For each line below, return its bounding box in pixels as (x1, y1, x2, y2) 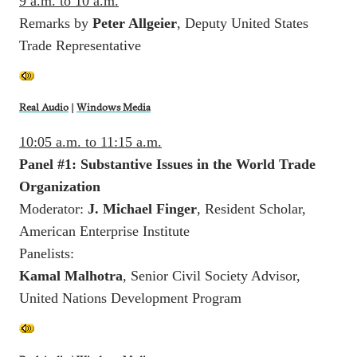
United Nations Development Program (19, 289, 241, 306)
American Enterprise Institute (19, 222, 190, 239)
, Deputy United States (177, 14, 308, 31)
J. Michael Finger (88, 200, 197, 217)
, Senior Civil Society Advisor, (123, 267, 300, 284)
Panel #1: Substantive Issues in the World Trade (19, 155, 316, 172)
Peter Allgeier (92, 14, 177, 31)
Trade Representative (19, 37, 141, 53)
